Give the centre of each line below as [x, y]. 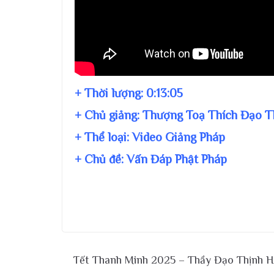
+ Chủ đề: [101, 159]
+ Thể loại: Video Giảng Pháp [150, 137]
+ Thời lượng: [110, 93]
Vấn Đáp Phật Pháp [177, 159]
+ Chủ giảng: [109, 115]
